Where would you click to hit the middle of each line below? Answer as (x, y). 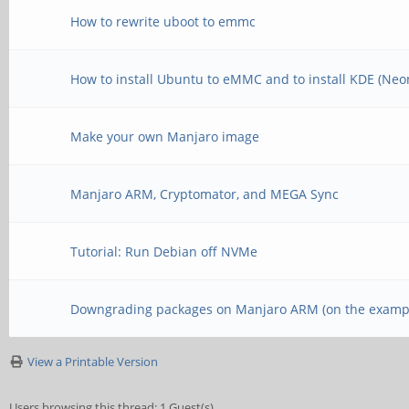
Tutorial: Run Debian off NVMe (164, 252)
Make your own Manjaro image (165, 136)
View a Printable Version (93, 362)
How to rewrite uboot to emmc (163, 21)
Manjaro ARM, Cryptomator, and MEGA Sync (205, 194)
